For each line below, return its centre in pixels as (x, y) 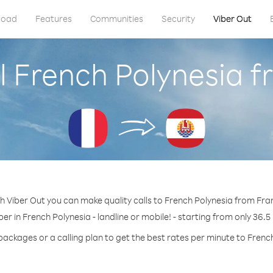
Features (53, 19)
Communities (116, 19)
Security (178, 19)
